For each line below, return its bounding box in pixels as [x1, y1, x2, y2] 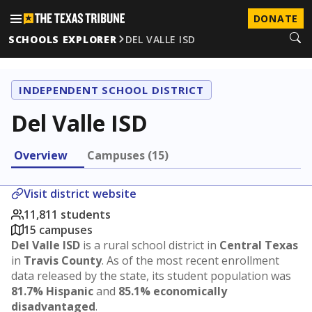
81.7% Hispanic [11, 283, 93, 299]
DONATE [253, 12, 298, 25]
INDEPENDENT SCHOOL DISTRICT [19, 83, 205, 97]
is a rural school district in [80, 237, 219, 253]
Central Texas [219, 237, 298, 253]
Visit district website [24, 185, 136, 201]
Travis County [24, 252, 102, 268]
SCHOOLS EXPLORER [8, 32, 117, 46]
